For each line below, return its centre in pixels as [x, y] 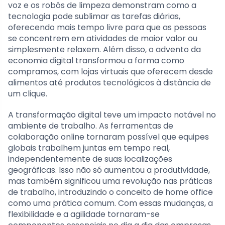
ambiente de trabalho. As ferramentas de [91, 126]
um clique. [28, 93]
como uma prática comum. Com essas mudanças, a [110, 203]
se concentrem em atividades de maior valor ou [103, 38]
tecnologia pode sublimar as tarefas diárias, [94, 16]
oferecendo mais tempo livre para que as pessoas [107, 27]
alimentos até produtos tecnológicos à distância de [109, 82]
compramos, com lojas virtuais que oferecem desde [110, 71]
